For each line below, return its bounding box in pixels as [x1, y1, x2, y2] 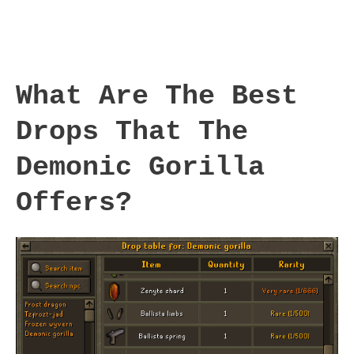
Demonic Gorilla [16, 151, 265, 183]
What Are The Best [16, 80, 298, 112]
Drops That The [16, 115, 248, 148]
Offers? [16, 186, 132, 219]
